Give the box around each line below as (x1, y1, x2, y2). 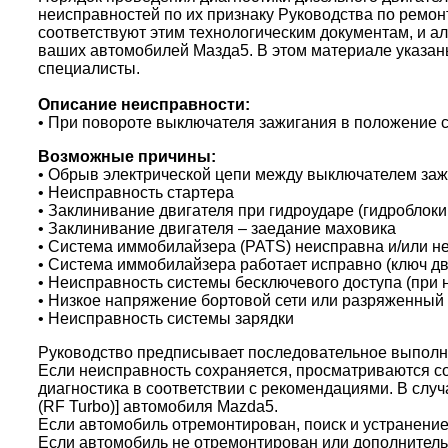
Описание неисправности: (38, 95, 250, 113)
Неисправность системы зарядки (44, 309, 294, 327)
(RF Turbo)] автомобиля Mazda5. (38, 397, 278, 415)
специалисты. (38, 59, 140, 77)
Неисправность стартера (48, 183, 234, 201)
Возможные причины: (38, 147, 216, 165)
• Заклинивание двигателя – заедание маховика (38, 219, 396, 237)
